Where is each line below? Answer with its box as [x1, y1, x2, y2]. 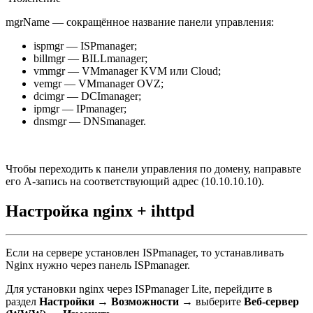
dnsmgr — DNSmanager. [34, 115, 146, 127]
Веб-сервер [244, 296, 299, 308]
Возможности [111, 296, 179, 308]
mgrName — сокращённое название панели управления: [6, 15, 274, 28]
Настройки [39, 296, 94, 308]
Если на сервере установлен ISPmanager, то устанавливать [6, 247, 284, 259]
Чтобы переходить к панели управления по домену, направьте [6, 162, 301, 175]
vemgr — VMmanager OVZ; [34, 77, 163, 89]
